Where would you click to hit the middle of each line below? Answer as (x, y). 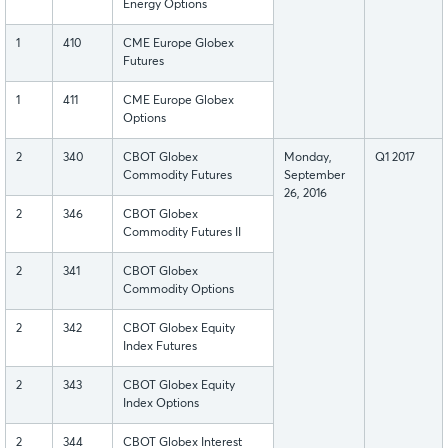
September (314, 176)
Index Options (161, 404)
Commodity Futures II (182, 233)
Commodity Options (178, 290)
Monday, (308, 158)
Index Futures (160, 347)
